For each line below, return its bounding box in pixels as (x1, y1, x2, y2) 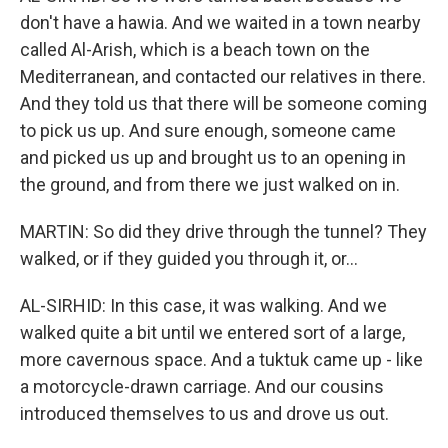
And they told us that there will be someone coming (20, 93, 427, 114)
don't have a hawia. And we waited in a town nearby (20, 12, 421, 33)
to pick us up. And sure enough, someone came (20, 120, 396, 141)
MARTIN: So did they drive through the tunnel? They (20, 221, 427, 242)
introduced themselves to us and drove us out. (20, 403, 389, 424)
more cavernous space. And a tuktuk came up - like (20, 349, 423, 370)
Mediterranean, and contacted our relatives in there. (20, 66, 426, 87)
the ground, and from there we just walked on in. (20, 174, 400, 195)
